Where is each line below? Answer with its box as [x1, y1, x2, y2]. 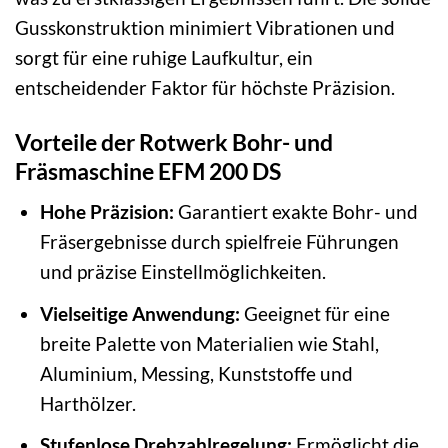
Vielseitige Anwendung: [39, 301, 240, 325]
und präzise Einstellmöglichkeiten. [39, 260, 326, 284]
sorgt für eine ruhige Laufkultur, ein [15, 45, 313, 69]
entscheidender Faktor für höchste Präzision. [15, 75, 395, 99]
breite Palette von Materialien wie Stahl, [39, 331, 379, 355]
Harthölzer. [39, 391, 136, 415]
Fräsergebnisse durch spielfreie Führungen [39, 230, 399, 254]
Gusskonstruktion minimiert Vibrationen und [15, 15, 395, 39]
